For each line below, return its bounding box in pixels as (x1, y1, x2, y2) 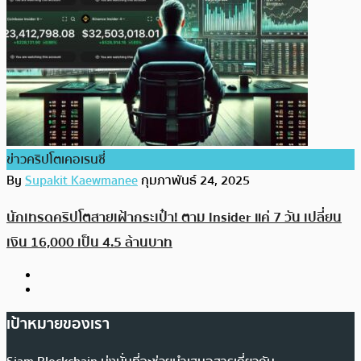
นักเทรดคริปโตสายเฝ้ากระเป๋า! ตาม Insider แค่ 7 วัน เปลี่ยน (6, 206, 342, 229)
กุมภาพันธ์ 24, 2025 (141, 169, 250, 191)
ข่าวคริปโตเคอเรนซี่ (6, 148, 106, 170)
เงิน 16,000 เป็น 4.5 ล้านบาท (6, 231, 172, 254)
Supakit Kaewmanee (25, 169, 138, 191)
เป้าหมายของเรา (6, 311, 110, 336)
